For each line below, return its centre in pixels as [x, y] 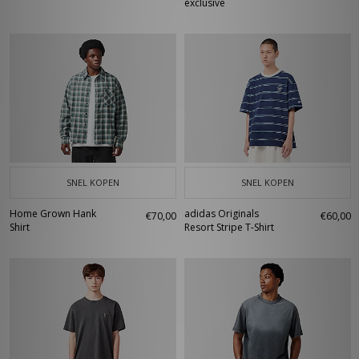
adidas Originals [222, 214]
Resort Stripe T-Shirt [229, 227]
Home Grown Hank [53, 214]
